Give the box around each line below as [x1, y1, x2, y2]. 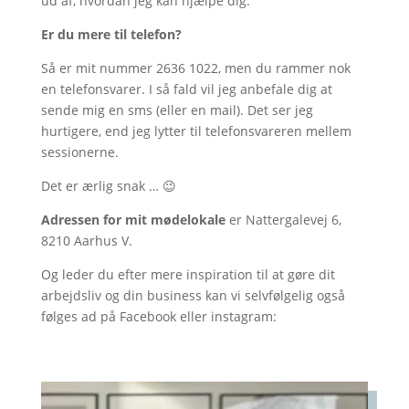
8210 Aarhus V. [40, 232, 132, 249]
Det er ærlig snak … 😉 [40, 177, 176, 194]
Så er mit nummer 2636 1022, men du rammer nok [40, 59, 351, 77]
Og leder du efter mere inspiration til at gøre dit [40, 266, 335, 283]
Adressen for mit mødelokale [40, 211, 229, 228]
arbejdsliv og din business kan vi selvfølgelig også [40, 287, 345, 304]
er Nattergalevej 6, [228, 211, 341, 228]
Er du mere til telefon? [40, 26, 182, 43]
